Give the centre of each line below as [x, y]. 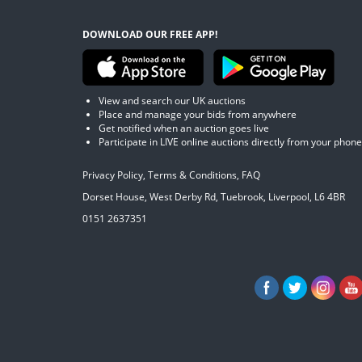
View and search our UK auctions [172, 101]
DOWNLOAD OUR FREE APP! [150, 34]
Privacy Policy [113, 175]
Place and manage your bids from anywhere [198, 114]
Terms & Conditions [192, 175]
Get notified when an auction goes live [184, 128]
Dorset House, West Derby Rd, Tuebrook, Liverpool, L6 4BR [214, 197]
